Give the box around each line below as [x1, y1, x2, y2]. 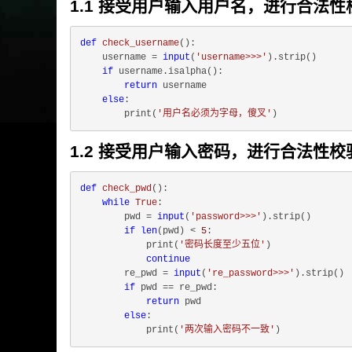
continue [146, 254, 190, 265]
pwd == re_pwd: [135, 282, 218, 293]
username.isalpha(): [113, 66, 223, 77]
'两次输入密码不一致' [179, 324, 275, 335]
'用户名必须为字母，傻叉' [157, 108, 272, 119]
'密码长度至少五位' [179, 240, 266, 251]
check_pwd [102, 183, 152, 194]
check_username [102, 38, 179, 49]
